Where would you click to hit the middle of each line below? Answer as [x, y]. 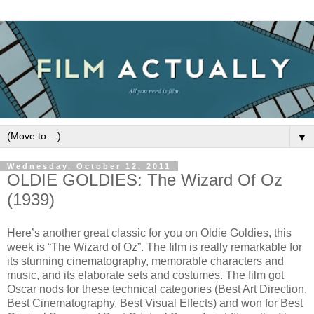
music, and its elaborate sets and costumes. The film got [145, 275]
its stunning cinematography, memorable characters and [145, 261]
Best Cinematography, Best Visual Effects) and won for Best [155, 303]
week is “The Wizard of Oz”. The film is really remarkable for [155, 247]
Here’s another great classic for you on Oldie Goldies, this [149, 233]
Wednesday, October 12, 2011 [89, 166]
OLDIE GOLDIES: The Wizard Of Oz [145, 179]
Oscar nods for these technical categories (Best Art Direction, [157, 289]
